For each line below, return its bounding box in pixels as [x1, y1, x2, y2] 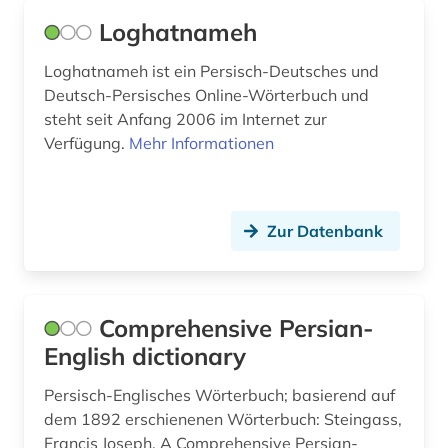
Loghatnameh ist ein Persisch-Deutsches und [44, 61, 379, 82]
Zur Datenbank [267, 221, 383, 242]
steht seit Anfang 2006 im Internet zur [44, 109, 327, 130]
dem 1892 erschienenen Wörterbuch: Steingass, [44, 409, 125, 430]
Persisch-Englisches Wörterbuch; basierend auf [44, 385, 395, 406]
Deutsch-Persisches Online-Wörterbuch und [44, 85, 370, 106]
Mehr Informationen [129, 133, 274, 154]
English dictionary [44, 341, 246, 372]
